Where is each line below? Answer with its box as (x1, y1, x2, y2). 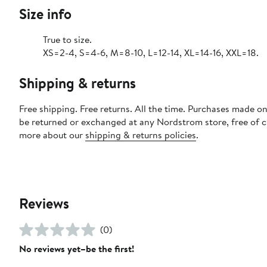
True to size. (43, 32, 92, 46)
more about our (19, 128, 85, 141)
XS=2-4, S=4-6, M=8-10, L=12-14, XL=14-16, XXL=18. (43, 45, 259, 59)
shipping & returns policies (85, 128, 196, 141)
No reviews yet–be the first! (19, 241, 134, 255)
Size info (19, 3, 72, 24)
